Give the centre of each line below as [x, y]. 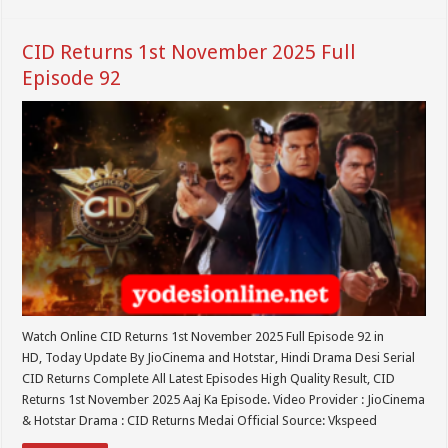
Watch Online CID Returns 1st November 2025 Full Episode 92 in [203, 336]
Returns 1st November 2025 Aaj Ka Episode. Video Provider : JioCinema [224, 399]
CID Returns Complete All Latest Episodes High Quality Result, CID [209, 378]
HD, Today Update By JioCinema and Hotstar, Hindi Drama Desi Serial [219, 357]
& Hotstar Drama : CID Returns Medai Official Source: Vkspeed [200, 420]
